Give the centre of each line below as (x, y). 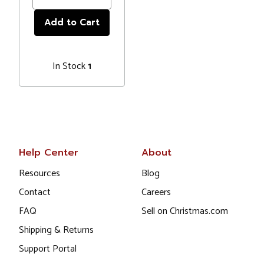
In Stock (70, 66)
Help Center (49, 153)
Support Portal (48, 249)
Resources (39, 174)
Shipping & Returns (56, 230)
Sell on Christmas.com (185, 212)
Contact (35, 193)
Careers (156, 193)
